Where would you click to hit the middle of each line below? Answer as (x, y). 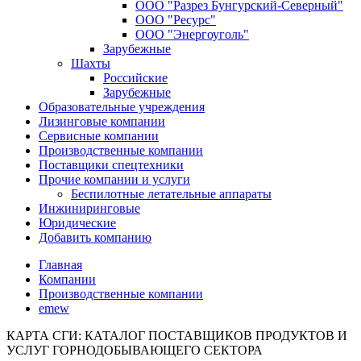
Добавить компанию (95, 238)
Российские (135, 78)
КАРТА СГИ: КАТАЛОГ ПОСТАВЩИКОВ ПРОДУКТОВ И (177, 336)
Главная (60, 265)
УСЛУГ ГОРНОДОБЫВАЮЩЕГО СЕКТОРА (135, 351)
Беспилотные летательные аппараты (171, 194)
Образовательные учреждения (122, 107)
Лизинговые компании (102, 122)
